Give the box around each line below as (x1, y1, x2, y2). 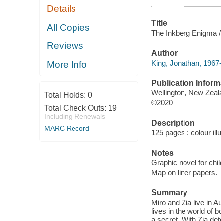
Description (151, 118, 195, 127)
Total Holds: (44, 91, 88, 100)
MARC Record (44, 124, 89, 133)
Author (151, 49, 178, 58)
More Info (47, 59, 87, 70)
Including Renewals (44, 112, 105, 121)
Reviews (47, 40, 84, 51)
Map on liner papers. (151, 168, 217, 177)
